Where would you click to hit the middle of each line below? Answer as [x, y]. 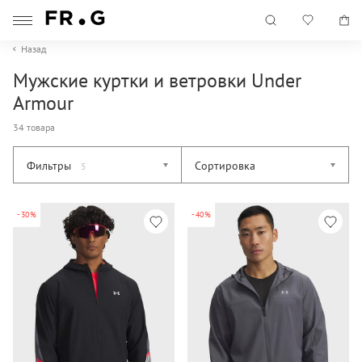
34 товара [34, 127]
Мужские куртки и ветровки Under [157, 80]
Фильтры [51, 166]
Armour [43, 103]
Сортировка [225, 166]
